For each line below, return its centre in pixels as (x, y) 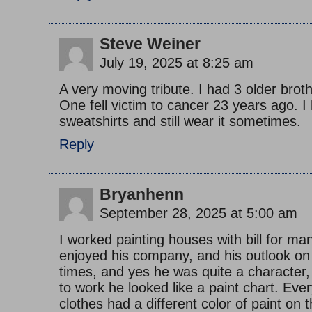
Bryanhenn (142, 195)
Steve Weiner (150, 45)
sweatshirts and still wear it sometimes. (180, 122)
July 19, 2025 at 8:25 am (177, 63)
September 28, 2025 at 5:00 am (198, 213)
